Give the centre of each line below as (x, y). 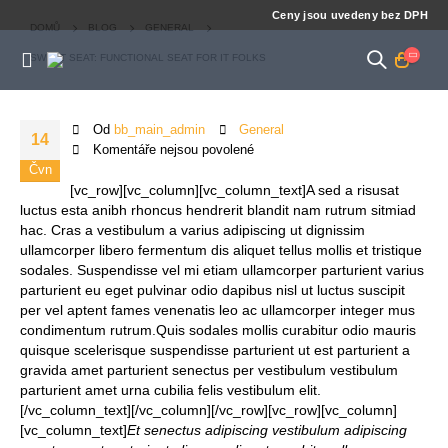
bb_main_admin (159, 130)
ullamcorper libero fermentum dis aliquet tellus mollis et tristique (221, 250)
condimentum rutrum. (88, 330)
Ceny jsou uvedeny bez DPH (350, 15)
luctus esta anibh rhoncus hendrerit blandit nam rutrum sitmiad (218, 210)
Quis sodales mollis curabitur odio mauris (286, 330)
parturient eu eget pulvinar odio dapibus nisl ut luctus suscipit (212, 290)
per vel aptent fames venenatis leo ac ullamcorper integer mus (217, 310)
